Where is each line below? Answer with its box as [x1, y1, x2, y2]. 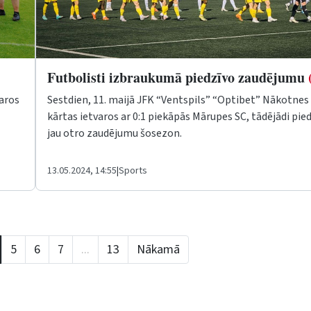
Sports [119, 163, 147, 178]
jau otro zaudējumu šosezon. [47, 125, 182, 141]
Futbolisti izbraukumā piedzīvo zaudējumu [47, 67, 308, 87]
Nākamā [137, 240, 180, 258]
